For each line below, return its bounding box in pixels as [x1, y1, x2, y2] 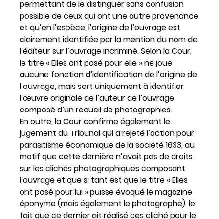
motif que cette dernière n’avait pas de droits [20, 151, 193, 162]
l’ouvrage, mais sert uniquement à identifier [20, 80, 184, 92]
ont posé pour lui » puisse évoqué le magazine [20, 186, 192, 197]
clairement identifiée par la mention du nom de [20, 33, 197, 45]
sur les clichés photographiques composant [20, 162, 185, 174]
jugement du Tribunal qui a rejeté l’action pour [20, 127, 194, 139]
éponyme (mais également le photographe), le [20, 197, 195, 209]
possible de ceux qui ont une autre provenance [20, 10, 198, 22]
